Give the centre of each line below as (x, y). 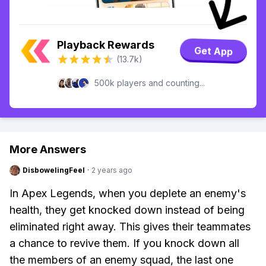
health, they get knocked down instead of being (127, 210)
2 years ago (112, 170)
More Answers (48, 149)
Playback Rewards (106, 45)
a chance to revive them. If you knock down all (124, 243)
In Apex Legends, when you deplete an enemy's (128, 193)
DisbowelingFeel (54, 170)
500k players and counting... (150, 83)
